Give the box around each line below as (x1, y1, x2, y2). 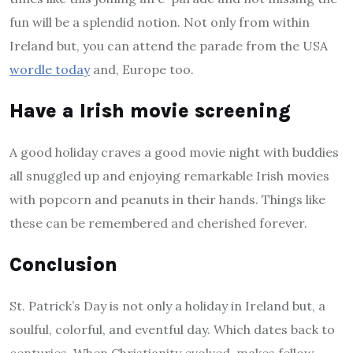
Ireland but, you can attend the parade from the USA (9, 38, 328, 54)
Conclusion (9, 253, 117, 277)
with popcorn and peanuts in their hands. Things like (9, 191, 325, 208)
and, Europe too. (90, 61, 194, 78)
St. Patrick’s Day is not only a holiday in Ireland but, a (9, 298, 325, 314)
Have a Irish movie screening (9, 99, 291, 123)
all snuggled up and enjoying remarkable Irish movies (9, 168, 329, 184)
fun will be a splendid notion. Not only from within (9, 14, 310, 31)
